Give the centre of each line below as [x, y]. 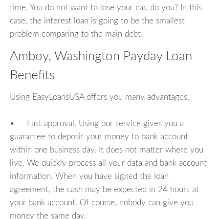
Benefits [32, 76]
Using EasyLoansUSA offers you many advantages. [99, 97]
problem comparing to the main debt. [76, 34]
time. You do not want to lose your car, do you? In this [106, 8]
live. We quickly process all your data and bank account [108, 163]
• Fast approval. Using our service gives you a [97, 123]
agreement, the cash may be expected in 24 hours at [104, 189]
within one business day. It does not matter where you [107, 150]
